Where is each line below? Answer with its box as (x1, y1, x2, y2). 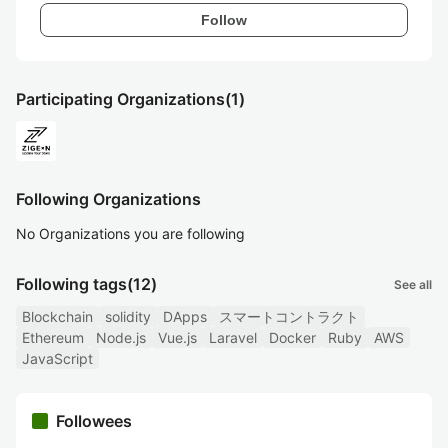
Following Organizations (16, 189, 201, 209)
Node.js (96, 329, 146, 346)
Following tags (16, 274, 127, 294)
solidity (105, 308, 151, 325)
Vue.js (158, 329, 197, 346)
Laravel (209, 329, 257, 346)
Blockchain (22, 308, 93, 325)
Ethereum (22, 329, 84, 346)
